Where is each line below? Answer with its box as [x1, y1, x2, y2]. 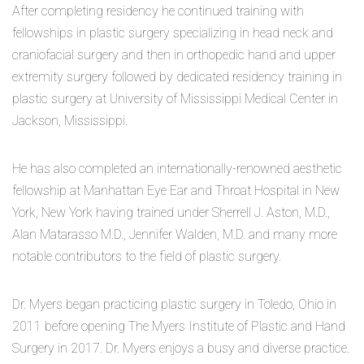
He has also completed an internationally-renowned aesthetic [12, 160, 342, 176]
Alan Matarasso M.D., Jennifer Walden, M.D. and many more [12, 226, 337, 242]
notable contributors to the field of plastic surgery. [12, 248, 281, 264]
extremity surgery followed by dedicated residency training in [12, 68, 342, 84]
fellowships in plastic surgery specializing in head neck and [12, 24, 333, 41]
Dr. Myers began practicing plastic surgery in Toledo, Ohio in [12, 296, 336, 312]
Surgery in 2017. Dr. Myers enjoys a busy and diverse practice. [12, 340, 349, 356]
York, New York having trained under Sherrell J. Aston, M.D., [12, 204, 330, 220]
